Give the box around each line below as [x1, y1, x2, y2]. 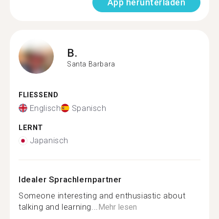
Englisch [29, 103, 61, 113]
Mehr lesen [98, 202, 137, 212]
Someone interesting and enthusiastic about [19, 191, 186, 200]
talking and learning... [19, 202, 98, 212]
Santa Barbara [67, 60, 115, 68]
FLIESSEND [19, 91, 53, 99]
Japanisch [29, 136, 68, 145]
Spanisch [71, 103, 107, 113]
